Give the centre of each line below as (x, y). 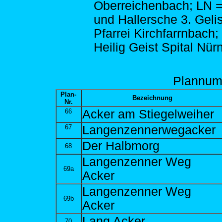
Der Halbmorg (121, 146)
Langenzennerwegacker (149, 130)
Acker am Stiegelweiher (148, 114)
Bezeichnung (152, 98)
